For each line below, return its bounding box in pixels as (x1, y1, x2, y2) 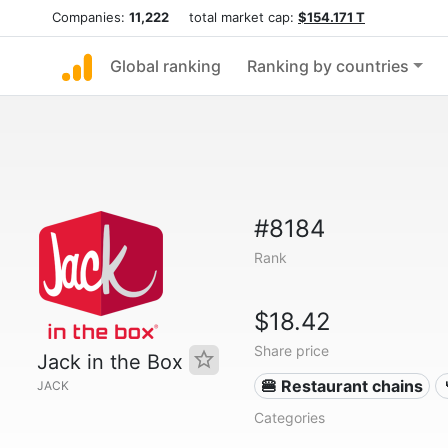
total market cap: (169, 9, 298, 25)
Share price (253, 342, 329, 359)
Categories (253, 409, 325, 426)
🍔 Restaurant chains (261, 376, 424, 396)
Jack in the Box (37, 350, 189, 374)
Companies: (52, 9, 129, 25)
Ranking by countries (247, 56, 409, 76)
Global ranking (110, 56, 221, 76)
